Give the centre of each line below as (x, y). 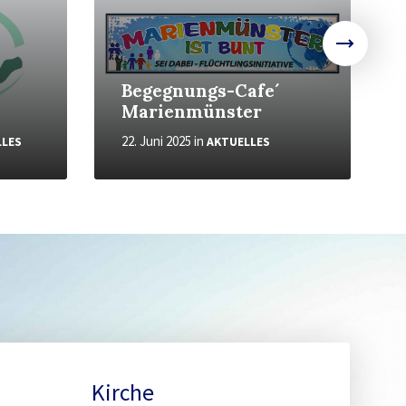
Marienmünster (192, 111)
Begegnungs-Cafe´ (201, 91)
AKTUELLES (239, 142)
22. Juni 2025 (157, 141)
